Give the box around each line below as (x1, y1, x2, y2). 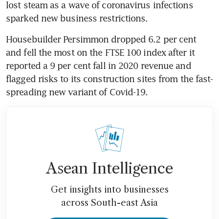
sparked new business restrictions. (6, 12, 148, 23)
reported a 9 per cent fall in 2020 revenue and (6, 60, 191, 71)
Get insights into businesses (50, 184, 169, 195)
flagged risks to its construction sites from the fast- (6, 73, 213, 84)
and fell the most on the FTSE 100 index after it (6, 46, 195, 58)
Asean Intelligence (46, 159, 173, 177)
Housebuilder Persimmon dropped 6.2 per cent (6, 33, 197, 44)
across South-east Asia (61, 197, 158, 208)
